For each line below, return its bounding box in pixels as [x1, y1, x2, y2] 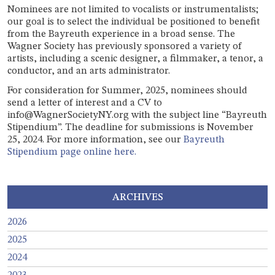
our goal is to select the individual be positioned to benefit [7, 17, 260, 27]
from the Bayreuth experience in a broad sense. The [7, 29, 235, 39]
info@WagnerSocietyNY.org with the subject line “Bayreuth [7, 110, 267, 120]
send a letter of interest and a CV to [7, 98, 162, 108]
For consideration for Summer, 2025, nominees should [7, 85, 247, 96]
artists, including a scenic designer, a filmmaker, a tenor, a [7, 53, 263, 64]
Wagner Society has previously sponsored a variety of [7, 41, 242, 52]
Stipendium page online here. [7, 147, 136, 157]
